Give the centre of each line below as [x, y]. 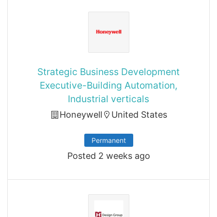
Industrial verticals [108, 99]
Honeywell [81, 115]
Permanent [108, 140]
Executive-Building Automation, [108, 85]
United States [139, 115]
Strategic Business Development [108, 72]
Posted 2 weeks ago [108, 156]
